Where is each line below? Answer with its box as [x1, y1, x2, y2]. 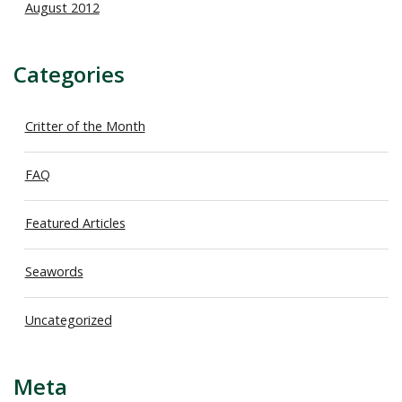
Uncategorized [24, 310, 112, 328]
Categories [13, 59, 125, 90]
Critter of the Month [24, 117, 145, 135]
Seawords [24, 262, 83, 280]
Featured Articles [24, 214, 126, 232]
